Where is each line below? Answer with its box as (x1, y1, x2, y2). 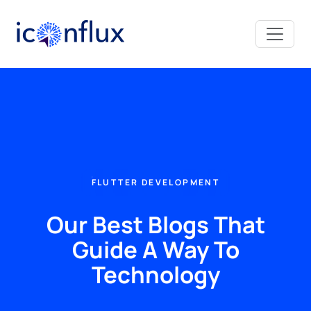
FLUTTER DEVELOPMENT (91, 176, 220, 188)
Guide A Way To (72, 234, 239, 265)
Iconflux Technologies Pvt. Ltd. (16, 20, 212, 39)
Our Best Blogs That (46, 209, 265, 240)
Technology (91, 259, 220, 290)
